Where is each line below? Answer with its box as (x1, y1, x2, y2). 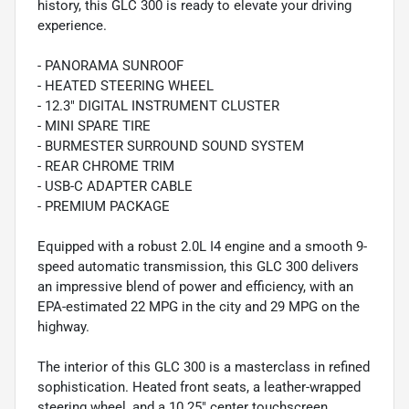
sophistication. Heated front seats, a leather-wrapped (37, 379, 361, 396)
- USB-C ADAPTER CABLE (37, 178, 193, 195)
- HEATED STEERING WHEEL (37, 78, 214, 95)
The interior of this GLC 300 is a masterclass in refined (37, 359, 370, 376)
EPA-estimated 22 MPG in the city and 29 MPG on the (37, 299, 360, 316)
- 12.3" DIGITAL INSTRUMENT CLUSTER (37, 98, 279, 115)
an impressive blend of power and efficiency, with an (37, 278, 353, 296)
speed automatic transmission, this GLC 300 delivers (37, 258, 359, 276)
